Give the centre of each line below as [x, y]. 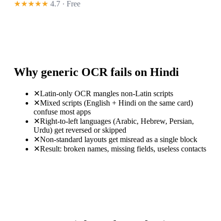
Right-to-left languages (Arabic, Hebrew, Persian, [117, 121]
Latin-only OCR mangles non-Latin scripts [107, 94]
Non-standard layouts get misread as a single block [119, 140]
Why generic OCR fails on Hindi [96, 72]
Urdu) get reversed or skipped [80, 130]
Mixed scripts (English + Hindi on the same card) [116, 103]
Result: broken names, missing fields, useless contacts [123, 149]
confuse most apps [62, 112]
